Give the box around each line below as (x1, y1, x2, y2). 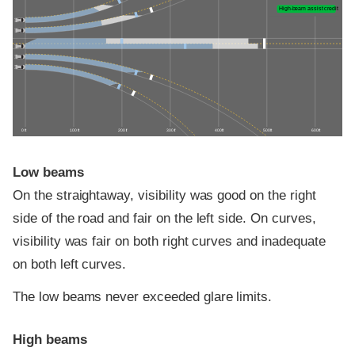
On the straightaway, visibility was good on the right (13, 187, 316, 203)
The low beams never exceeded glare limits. (13, 289, 273, 305)
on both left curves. (13, 256, 127, 272)
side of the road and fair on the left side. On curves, (13, 210, 316, 226)
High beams (13, 332, 87, 348)
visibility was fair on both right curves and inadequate (13, 233, 326, 249)
